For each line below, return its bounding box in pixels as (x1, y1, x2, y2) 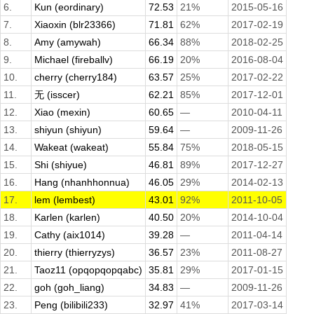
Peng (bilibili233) (34, 299, 108, 311)
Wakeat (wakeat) (34, 142, 109, 153)
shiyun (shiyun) (34, 124, 102, 136)
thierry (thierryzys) (34, 247, 115, 259)
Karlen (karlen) (34, 212, 100, 224)
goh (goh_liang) (34, 282, 104, 294)
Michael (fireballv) (34, 54, 113, 66)
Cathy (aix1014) (34, 229, 105, 241)
